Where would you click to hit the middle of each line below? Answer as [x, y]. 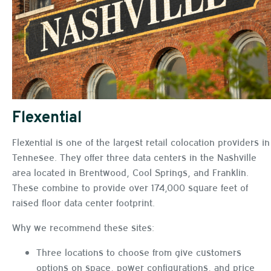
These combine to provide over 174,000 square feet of [130, 187]
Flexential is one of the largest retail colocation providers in [141, 141]
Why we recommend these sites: [83, 227]
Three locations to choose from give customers [139, 251]
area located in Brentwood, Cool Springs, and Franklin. [130, 171]
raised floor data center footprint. [83, 202]
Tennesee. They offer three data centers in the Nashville [134, 156]
